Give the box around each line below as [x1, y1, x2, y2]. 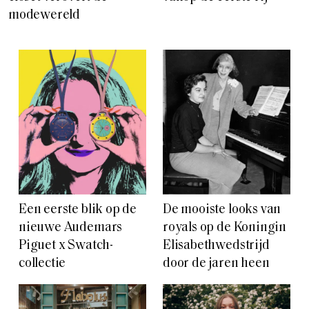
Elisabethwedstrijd [163, 239, 270, 253]
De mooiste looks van [163, 203, 281, 217]
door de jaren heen [163, 257, 270, 271]
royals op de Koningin [163, 221, 287, 235]
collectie [19, 257, 66, 271]
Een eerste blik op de [19, 203, 137, 217]
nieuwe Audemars [19, 221, 123, 235]
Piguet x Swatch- [19, 239, 113, 253]
